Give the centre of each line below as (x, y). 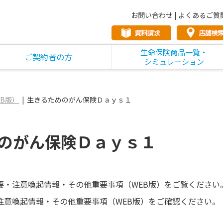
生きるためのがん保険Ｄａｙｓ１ (79, 99)
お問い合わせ (152, 15)
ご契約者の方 (49, 56)
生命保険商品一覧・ (174, 52)
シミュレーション (174, 61)
